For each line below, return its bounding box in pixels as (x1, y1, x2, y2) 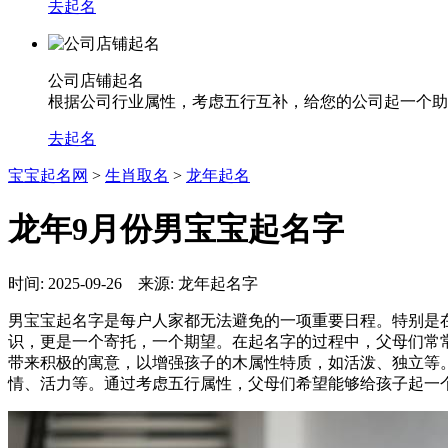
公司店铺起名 (48, 71, 144, 89)
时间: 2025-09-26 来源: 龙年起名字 (8, 274, 274, 292)
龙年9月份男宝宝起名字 (8, 211, 344, 248)
